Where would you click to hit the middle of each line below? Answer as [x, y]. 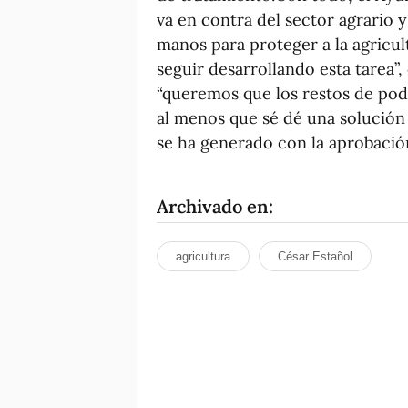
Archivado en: [215, 206]
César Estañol [315, 256]
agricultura [203, 256]
